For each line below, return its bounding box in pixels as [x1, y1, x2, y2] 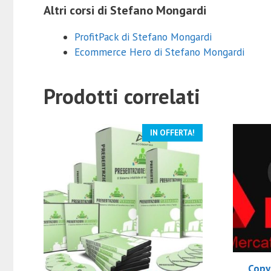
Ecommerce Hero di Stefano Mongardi [74, 45, 244, 59]
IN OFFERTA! [149, 127, 195, 139]
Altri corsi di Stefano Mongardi [44, 2, 206, 19]
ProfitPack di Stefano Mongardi [74, 30, 212, 44]
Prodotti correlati [44, 82, 200, 111]
